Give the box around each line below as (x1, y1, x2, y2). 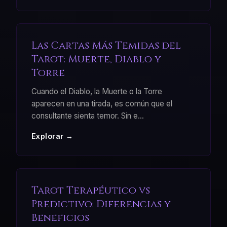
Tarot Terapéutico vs (31, 183, 150, 197)
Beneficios (31, 210, 89, 224)
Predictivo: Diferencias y (31, 197, 171, 211)
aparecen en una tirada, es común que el (31, 99, 172, 109)
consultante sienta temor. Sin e (31, 111, 138, 121)
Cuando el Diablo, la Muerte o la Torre (31, 87, 162, 97)
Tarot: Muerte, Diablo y (31, 52, 161, 66)
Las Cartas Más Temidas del (31, 39, 181, 53)
